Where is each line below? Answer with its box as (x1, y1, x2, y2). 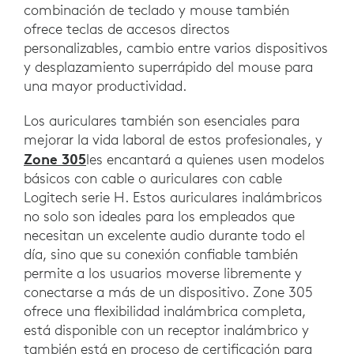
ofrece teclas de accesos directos (24, 20, 230, 39)
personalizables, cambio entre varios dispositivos (24, 39, 328, 58)
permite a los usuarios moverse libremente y (24, 264, 302, 283)
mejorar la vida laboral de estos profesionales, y (24, 130, 322, 149)
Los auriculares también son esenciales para (24, 111, 299, 130)
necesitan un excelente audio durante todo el (24, 226, 305, 245)
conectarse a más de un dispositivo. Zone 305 (24, 283, 313, 302)
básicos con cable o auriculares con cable (24, 169, 282, 188)
